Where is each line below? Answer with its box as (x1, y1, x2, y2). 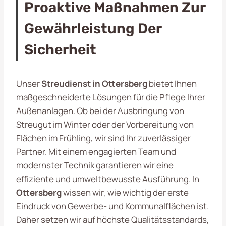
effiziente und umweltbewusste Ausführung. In (16, 173, 199, 185)
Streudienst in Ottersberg (41, 77, 147, 89)
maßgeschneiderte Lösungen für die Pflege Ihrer (16, 91, 205, 103)
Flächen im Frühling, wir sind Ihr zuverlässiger (16, 132, 191, 144)
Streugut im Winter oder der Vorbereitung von (16, 118, 194, 130)
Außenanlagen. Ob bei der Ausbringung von (16, 104, 184, 117)
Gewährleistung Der (24, 20, 161, 37)
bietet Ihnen (147, 77, 197, 89)
